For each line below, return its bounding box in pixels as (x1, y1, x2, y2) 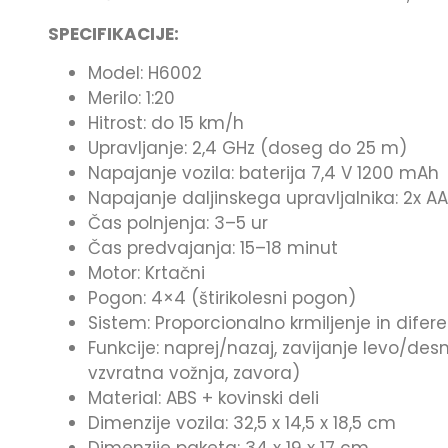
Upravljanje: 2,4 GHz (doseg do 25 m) (88, 136, 407, 161)
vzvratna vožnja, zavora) (88, 361, 300, 386)
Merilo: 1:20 (88, 86, 175, 111)
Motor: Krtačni (88, 261, 205, 286)
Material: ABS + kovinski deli (88, 386, 319, 411)
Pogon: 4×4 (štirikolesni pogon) (88, 286, 356, 311)
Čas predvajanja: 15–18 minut (88, 236, 338, 261)
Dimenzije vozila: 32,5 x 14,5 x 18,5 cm (88, 411, 396, 436)
